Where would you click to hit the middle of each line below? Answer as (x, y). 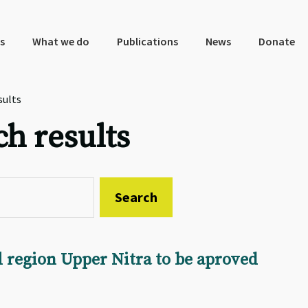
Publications (147, 41)
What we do (60, 41)
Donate (276, 41)
